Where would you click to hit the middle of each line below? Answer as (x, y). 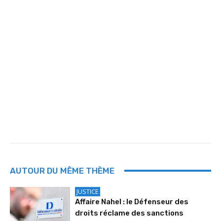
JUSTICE (88, 191)
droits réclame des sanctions (129, 213)
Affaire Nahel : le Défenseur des (132, 202)
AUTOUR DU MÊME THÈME (62, 170)
